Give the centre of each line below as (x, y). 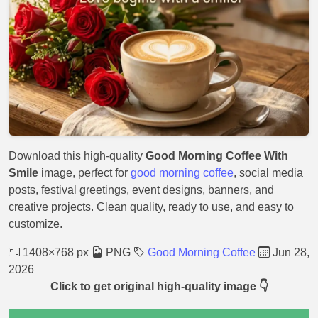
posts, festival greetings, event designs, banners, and (141, 190)
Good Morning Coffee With (217, 156)
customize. (35, 224)
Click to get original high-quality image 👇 (159, 286)
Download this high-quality (77, 156)
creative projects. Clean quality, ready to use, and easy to (151, 207)
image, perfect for (84, 173)
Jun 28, (290, 252)
